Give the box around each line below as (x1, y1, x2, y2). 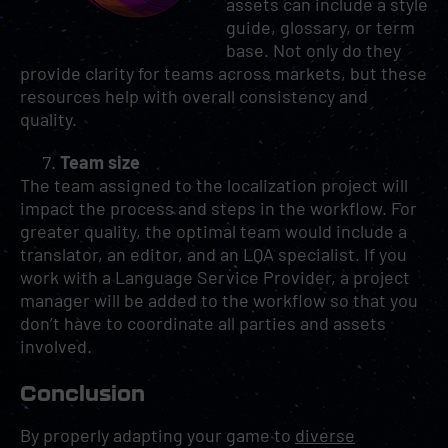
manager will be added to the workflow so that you (20, 289, 418, 311)
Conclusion (20, 381, 145, 405)
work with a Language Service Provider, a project (20, 266, 410, 288)
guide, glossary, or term (226, 16, 415, 38)
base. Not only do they (226, 39, 401, 61)
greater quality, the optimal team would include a (20, 220, 407, 242)
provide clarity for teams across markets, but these (20, 62, 427, 84)
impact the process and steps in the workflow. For (20, 197, 417, 219)
